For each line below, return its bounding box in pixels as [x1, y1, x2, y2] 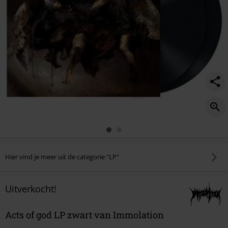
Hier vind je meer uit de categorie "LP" [5, 152, 119, 162]
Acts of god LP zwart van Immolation [5, 208, 164, 221]
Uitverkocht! [5, 182, 56, 195]
